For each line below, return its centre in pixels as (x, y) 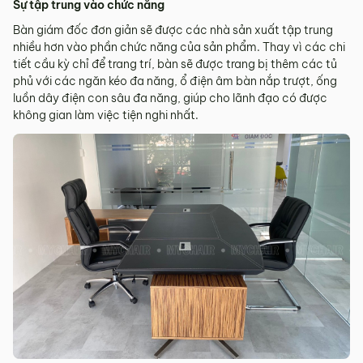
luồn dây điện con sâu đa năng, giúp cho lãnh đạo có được (170, 98)
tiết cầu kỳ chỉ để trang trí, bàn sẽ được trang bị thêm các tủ (175, 64)
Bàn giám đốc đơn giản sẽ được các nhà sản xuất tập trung (173, 30)
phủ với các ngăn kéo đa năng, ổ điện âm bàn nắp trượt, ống (175, 81)
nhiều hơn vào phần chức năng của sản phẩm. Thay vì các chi (179, 47)
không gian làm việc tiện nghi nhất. (106, 115)
